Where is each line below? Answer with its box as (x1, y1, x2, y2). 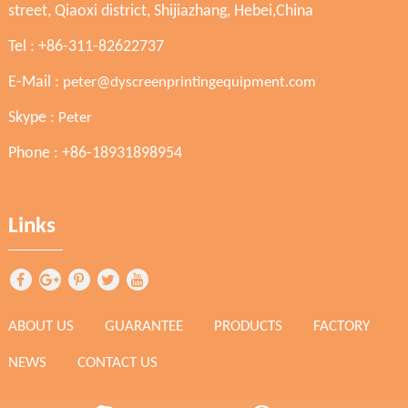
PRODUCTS (213, 319, 282, 335)
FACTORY (312, 319, 370, 335)
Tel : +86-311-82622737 (7, 38, 164, 56)
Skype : (7, 109, 58, 127)
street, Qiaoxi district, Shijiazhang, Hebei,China (7, 3, 313, 21)
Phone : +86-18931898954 (7, 145, 182, 163)
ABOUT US (7, 319, 74, 335)
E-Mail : (7, 74, 63, 92)
